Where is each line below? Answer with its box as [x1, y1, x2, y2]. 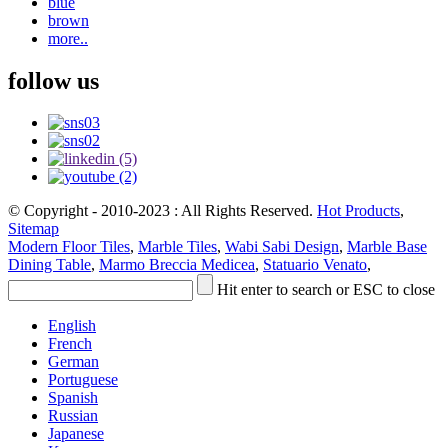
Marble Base [347, 238, 427, 256]
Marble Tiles [138, 238, 217, 256]
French [48, 335, 92, 353]
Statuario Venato [263, 256, 367, 274]
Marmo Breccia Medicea [99, 256, 255, 274]
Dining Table [8, 256, 91, 274]
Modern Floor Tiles [8, 238, 130, 256]
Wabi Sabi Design [225, 238, 339, 256]
